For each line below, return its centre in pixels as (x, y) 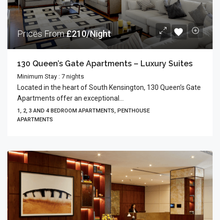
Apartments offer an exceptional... (70, 98)
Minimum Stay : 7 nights (51, 76)
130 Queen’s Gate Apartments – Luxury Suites (105, 63)
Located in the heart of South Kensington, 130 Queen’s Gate (109, 87)
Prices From (42, 33)
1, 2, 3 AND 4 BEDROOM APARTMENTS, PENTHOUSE (83, 110)
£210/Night (89, 33)
